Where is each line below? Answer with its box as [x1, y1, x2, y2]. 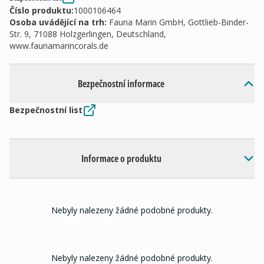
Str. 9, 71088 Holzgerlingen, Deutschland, [9, 28, 166, 39]
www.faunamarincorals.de [9, 40, 108, 51]
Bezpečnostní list [9, 104, 82, 115]
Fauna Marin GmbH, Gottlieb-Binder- [109, 16, 249, 28]
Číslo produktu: [9, 5, 74, 16]
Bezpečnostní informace [78, 77, 165, 90]
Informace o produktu [81, 152, 161, 165]
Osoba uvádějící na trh [9, 16, 104, 28]
